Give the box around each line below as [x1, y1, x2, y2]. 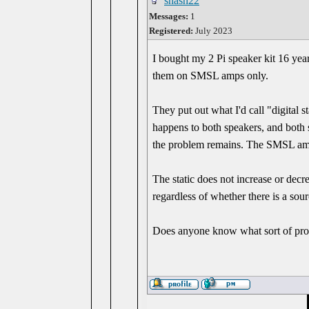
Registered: [149, 26, 193, 36]
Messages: [149, 11, 188, 21]
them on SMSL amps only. [152, 70, 269, 81]
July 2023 [193, 26, 232, 36]
